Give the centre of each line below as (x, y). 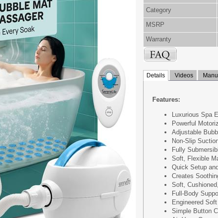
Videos (183, 75)
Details (156, 75)
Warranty (159, 39)
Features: (166, 100)
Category (159, 10)
